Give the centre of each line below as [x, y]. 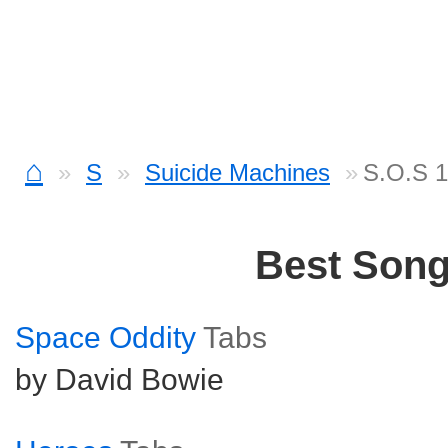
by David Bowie [119, 379]
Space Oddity [105, 337]
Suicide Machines [237, 172]
